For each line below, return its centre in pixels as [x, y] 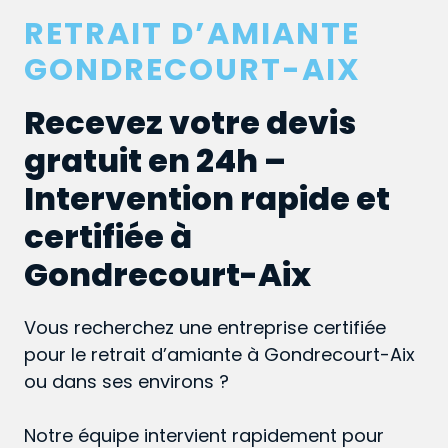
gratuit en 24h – [155, 161]
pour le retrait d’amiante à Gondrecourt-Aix [219, 355]
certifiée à [108, 237]
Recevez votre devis [190, 123]
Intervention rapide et [207, 199]
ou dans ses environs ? [126, 382]
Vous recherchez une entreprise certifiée [205, 328]
